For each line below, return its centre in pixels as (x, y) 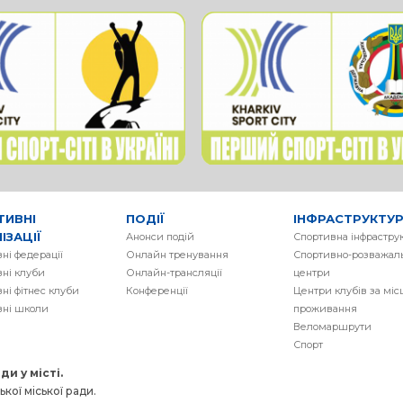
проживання (325, 309)
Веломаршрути (332, 327)
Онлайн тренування (178, 255)
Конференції (157, 291)
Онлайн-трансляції (175, 273)
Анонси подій (161, 237)
